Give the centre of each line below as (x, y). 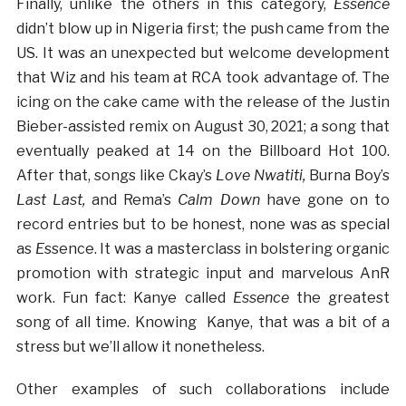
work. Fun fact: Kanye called (124, 297)
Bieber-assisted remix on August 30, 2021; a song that (203, 126)
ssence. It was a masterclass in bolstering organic (217, 248)
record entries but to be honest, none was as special (203, 224)
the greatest (339, 297)
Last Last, (51, 199)
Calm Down (222, 199)
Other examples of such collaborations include (203, 389)
